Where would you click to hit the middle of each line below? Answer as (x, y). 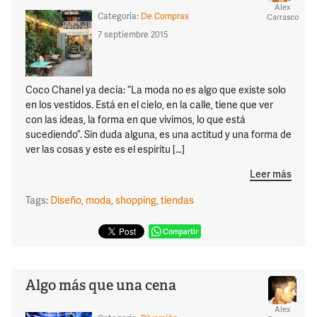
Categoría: (119, 16)
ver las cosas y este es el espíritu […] (105, 149)
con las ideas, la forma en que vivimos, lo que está (136, 119)
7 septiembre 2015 (132, 35)
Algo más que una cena (101, 286)
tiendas (177, 200)
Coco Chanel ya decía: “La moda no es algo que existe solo (156, 89)
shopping (136, 200)
